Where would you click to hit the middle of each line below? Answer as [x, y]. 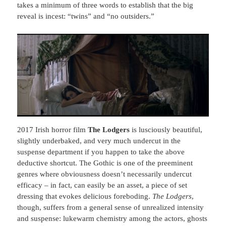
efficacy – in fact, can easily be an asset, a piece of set [102, 185]
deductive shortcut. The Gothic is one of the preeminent [105, 163]
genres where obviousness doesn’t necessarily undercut [105, 174]
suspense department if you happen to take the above [101, 152]
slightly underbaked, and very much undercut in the [99, 141]
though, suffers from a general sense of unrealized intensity [111, 208]
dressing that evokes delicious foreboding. [85, 196]
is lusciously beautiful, [166, 130]
